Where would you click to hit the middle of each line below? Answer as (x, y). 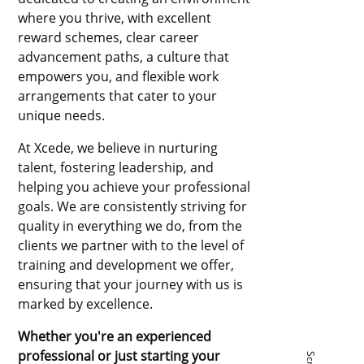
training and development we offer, (126, 264)
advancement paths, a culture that (124, 56)
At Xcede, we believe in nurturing (118, 147)
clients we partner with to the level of (131, 245)
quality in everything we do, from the (130, 225)
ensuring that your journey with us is (131, 284)
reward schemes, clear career (109, 37)
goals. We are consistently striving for (133, 206)
